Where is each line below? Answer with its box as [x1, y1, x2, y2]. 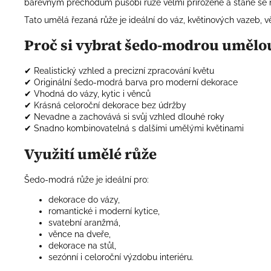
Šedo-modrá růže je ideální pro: [24, 175, 149, 185]
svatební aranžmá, [48, 218, 120, 228]
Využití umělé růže [24, 144, 157, 165]
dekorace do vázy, [48, 195, 120, 205]
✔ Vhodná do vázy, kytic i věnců [24, 89, 151, 99]
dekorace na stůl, [48, 241, 116, 251]
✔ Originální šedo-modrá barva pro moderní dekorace [24, 77, 238, 88]
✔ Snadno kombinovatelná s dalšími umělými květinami [24, 123, 244, 134]
